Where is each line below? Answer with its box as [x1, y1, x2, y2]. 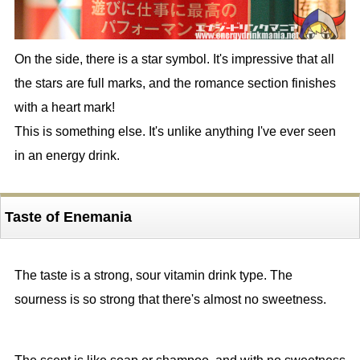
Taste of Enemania [4, 209, 132, 226]
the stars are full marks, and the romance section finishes [14, 76, 336, 91]
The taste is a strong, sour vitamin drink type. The [14, 268, 292, 283]
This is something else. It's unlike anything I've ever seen [14, 125, 336, 139]
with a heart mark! [14, 100, 115, 115]
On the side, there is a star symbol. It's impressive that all [14, 52, 334, 67]
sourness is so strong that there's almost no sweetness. [14, 292, 326, 307]
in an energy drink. [14, 149, 120, 163]
